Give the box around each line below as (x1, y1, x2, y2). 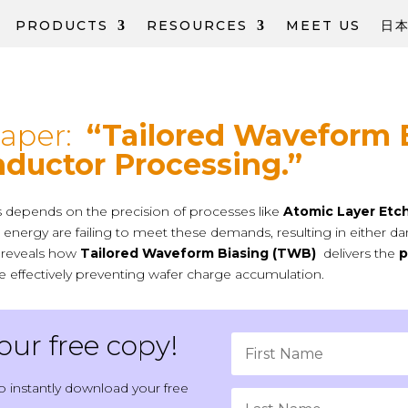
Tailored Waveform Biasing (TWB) (80, 245, 317, 262)
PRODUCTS (15, 17, 108, 35)
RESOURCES (146, 17, 248, 35)
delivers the (316, 245, 400, 262)
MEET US (285, 17, 361, 35)
